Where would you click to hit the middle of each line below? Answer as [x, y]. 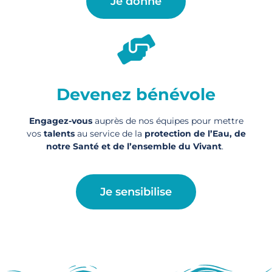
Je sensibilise [136, 192]
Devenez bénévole [136, 95]
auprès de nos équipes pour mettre [168, 121]
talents [59, 134]
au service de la [109, 134]
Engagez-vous [60, 121]
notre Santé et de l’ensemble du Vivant [134, 147]
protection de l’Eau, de [195, 134]
